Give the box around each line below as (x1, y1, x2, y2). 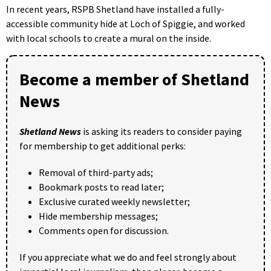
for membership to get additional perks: (19, 140, 186, 152)
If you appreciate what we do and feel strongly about (19, 251, 237, 264)
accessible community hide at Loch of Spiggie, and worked (6, 18, 245, 30)
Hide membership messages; (39, 210, 158, 223)
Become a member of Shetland (19, 68, 249, 91)
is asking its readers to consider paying (81, 125, 242, 138)
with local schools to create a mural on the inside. (6, 32, 211, 45)
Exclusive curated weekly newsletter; (39, 195, 190, 208)
